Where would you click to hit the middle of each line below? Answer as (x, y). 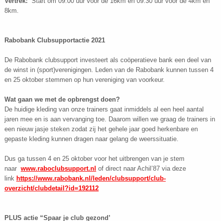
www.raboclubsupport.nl (58, 169)
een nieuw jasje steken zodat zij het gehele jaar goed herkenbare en (101, 129)
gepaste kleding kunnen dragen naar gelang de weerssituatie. (92, 139)
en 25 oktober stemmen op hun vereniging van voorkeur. (85, 80)
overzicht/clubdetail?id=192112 (51, 188)
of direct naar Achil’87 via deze (141, 169)
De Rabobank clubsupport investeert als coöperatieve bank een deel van (108, 60)
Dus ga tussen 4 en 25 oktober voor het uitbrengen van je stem (94, 159)
